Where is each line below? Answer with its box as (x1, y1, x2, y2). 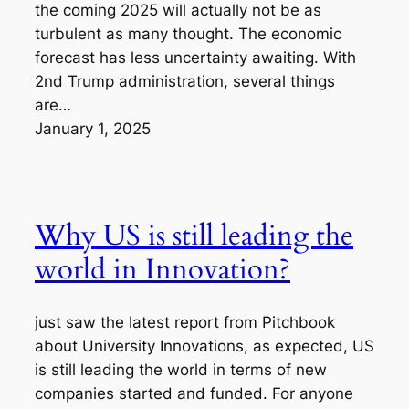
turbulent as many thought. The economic (35, 25, 341, 44)
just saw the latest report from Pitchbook (35, 312, 335, 331)
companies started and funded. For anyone (35, 383, 353, 403)
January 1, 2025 (35, 120, 151, 139)
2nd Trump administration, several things (35, 72, 335, 91)
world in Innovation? (35, 249, 290, 288)
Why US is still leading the (35, 215, 353, 255)
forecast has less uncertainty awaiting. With (35, 48, 356, 68)
